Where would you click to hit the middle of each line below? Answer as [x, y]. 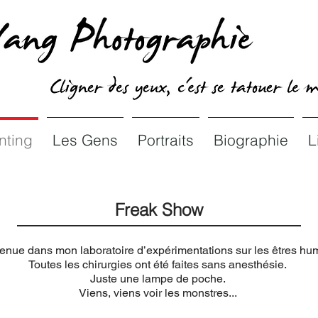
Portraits [165, 140]
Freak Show [159, 210]
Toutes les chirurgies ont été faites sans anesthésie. [158, 264]
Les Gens [85, 140]
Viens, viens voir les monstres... [158, 293]
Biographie [251, 140]
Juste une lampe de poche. [158, 279]
